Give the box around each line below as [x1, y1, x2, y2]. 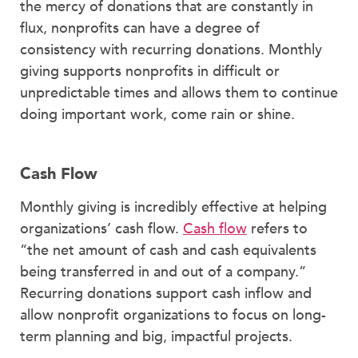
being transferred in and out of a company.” [20, 262, 306, 283]
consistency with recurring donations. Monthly [20, 39, 322, 60]
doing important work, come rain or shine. [20, 104, 295, 125]
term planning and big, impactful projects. [20, 327, 292, 348]
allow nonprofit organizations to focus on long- [20, 305, 326, 326]
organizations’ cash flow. [20, 219, 183, 240]
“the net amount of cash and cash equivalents [20, 241, 316, 261]
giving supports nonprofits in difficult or [20, 61, 280, 82]
